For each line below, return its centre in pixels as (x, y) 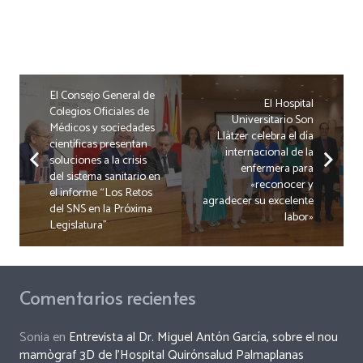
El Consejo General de (102, 96)
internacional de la (270, 153)
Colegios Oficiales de (99, 112)
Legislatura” (78, 226)
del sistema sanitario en (105, 177)
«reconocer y (282, 185)
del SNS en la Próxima (100, 209)
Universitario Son (273, 120)
